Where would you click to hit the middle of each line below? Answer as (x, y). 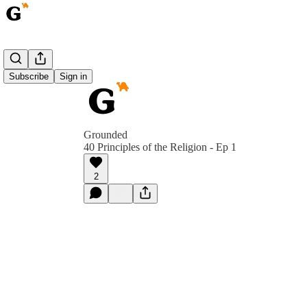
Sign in (73, 76)
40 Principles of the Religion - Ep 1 (160, 147)
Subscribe (29, 76)
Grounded (106, 135)
